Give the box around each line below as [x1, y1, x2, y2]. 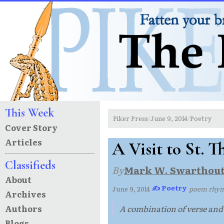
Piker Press [112, 113, 148, 123]
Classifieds [4, 158, 55, 173]
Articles [4, 135, 42, 148]
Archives [4, 188, 46, 200]
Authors [4, 202, 42, 214]
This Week [4, 105, 54, 120]
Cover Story [4, 121, 57, 133]
